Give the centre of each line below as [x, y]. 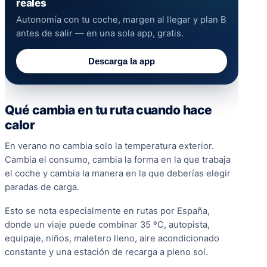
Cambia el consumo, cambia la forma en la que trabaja [118, 159]
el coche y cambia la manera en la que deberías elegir [118, 173]
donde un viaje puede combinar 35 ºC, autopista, [107, 224]
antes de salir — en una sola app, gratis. [100, 34]
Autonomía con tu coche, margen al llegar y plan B [121, 20]
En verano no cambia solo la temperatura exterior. [109, 146]
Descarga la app [122, 61]
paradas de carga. [42, 187]
